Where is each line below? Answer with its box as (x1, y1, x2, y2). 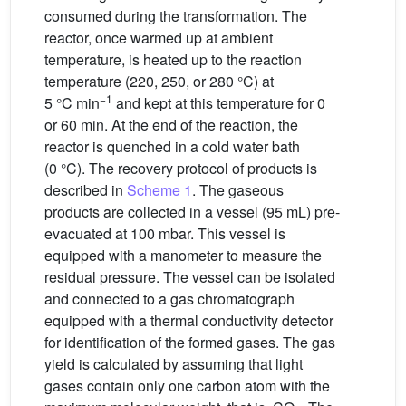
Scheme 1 (127, 179, 192, 200)
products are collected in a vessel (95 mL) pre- (44, 201, 340, 222)
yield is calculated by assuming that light (44, 353, 303, 374)
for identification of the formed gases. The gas (44, 332, 335, 353)
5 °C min (44, 92, 100, 113)
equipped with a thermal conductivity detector (44, 310, 333, 331)
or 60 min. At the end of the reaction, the (44, 114, 298, 135)
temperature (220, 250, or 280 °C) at (44, 71, 274, 92)
